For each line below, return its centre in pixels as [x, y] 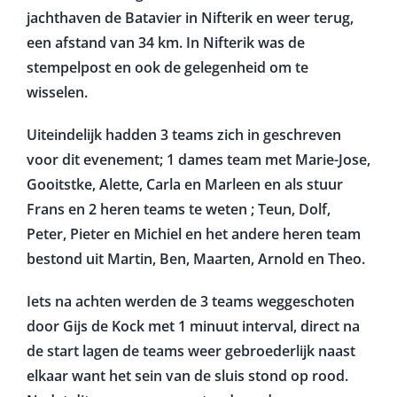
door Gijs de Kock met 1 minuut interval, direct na [193, 326]
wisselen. [57, 92]
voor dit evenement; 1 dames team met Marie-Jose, [198, 159]
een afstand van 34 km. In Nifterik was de [165, 42]
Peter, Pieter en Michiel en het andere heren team [193, 234]
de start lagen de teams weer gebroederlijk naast [191, 350]
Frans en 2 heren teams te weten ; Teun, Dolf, [178, 209]
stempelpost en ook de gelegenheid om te [167, 67]
